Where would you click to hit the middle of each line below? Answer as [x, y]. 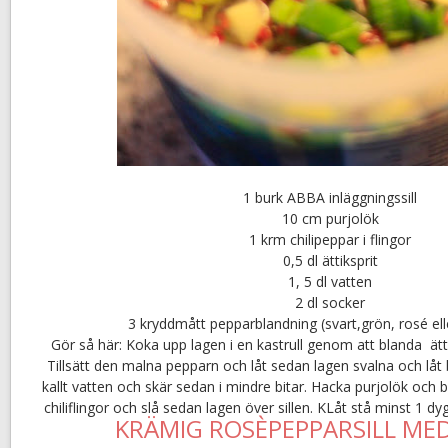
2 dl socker [330, 302]
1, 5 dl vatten [330, 281]
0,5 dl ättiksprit [330, 260]
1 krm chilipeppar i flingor [330, 239]
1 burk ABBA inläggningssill [330, 197]
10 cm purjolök [330, 218]
